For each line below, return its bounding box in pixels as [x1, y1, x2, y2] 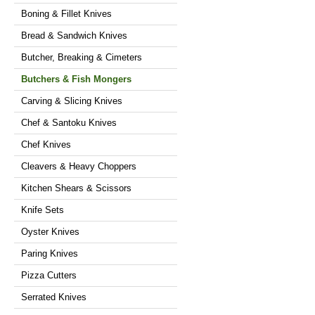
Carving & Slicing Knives [21, 95, 122, 106]
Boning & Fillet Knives [21, 8, 112, 19]
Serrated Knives [21, 291, 86, 302]
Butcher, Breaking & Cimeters [21, 51, 142, 63]
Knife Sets [21, 204, 64, 215]
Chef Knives [21, 139, 71, 150]
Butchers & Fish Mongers [21, 73, 131, 84]
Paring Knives [21, 247, 78, 259]
